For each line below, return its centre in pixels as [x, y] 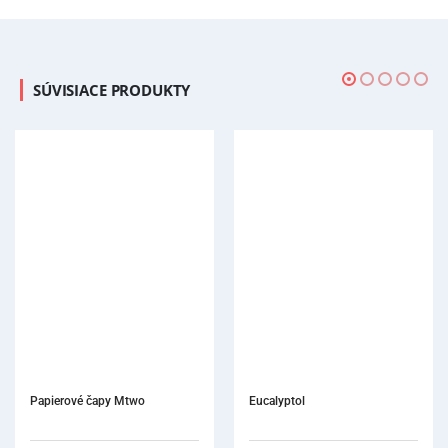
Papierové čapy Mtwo [87, 401]
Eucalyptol [277, 401]
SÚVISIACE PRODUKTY [112, 90]
